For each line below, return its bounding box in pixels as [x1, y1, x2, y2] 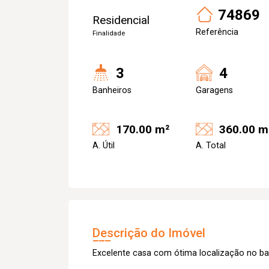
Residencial [92, 13, 150, 27]
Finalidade [92, 29, 125, 37]
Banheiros [92, 85, 131, 95]
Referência [196, 27, 238, 37]
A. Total [196, 140, 226, 151]
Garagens [196, 85, 233, 95]
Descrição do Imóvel [92, 225, 205, 240]
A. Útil [92, 140, 115, 151]
